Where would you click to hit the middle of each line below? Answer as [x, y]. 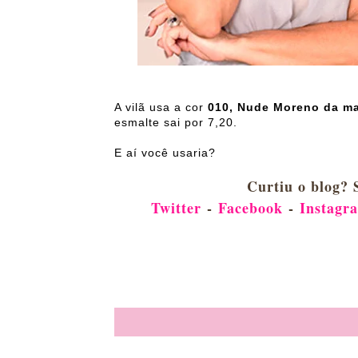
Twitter [176, 208]
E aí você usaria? [165, 153]
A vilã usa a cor [161, 107]
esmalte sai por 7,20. [176, 123]
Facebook [250, 208]
